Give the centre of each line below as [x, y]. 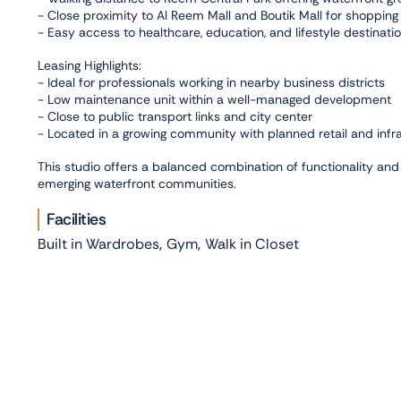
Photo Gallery [94, 316]
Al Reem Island [86, 293]
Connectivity [91, 268]
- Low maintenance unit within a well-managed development [214, 100]
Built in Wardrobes [98, 244]
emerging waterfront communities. [137, 184]
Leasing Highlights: [90, 66]
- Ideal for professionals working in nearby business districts [211, 83]
